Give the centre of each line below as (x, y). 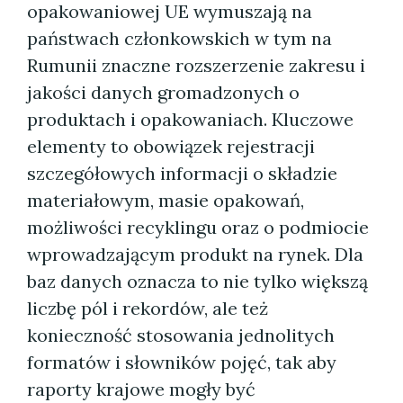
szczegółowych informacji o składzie (182, 173)
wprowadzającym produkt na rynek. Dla (195, 254)
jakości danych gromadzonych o (163, 92)
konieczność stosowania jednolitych (181, 335)
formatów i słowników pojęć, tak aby (182, 362)
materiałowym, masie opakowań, (166, 200)
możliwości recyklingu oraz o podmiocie (198, 227)
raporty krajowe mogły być (141, 389)
